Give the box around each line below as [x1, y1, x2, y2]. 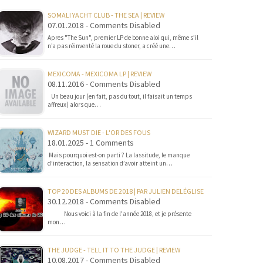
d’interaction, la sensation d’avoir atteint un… [48, 159, 173, 167]
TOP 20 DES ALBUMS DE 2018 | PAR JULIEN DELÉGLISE [48, 187, 204, 195]
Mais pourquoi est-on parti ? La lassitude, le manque [48, 151, 190, 159]
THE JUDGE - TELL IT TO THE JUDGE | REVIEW [48, 245, 180, 254]
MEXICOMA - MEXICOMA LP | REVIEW [48, 69, 151, 78]
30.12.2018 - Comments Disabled [48, 196, 160, 207]
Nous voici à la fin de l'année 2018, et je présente [48, 210, 191, 218]
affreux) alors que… [48, 100, 101, 109]
